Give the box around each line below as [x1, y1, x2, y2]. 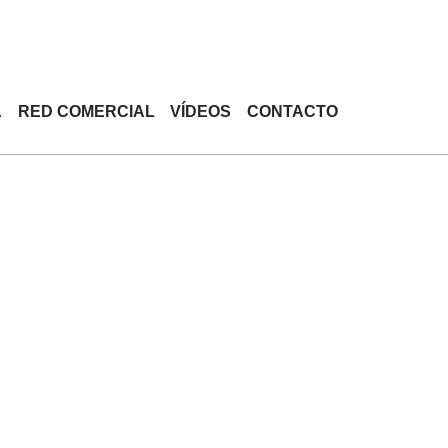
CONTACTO [246, 103, 338, 120]
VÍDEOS [170, 103, 232, 120]
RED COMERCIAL [17, 103, 155, 120]
